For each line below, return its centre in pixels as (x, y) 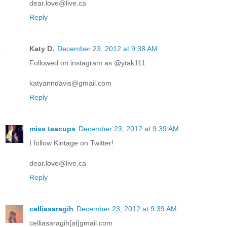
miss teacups (52, 128)
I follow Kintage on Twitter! (71, 143)
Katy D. (42, 48)
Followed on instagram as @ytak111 (87, 63)
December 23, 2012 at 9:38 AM (107, 48)
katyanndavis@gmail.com (70, 83)
